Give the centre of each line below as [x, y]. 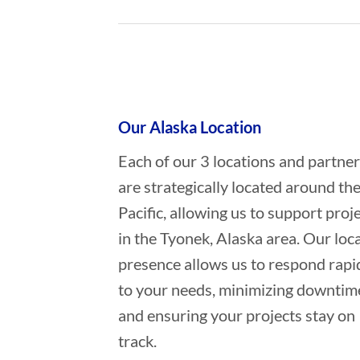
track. [137, 340]
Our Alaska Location [189, 127]
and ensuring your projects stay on [236, 315]
